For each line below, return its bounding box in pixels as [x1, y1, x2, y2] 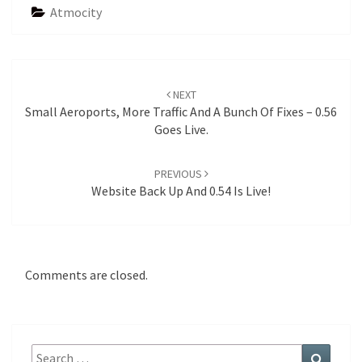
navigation [11, 76, 93, 99]
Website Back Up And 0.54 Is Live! [91, 182, 271, 199]
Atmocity [50, 3, 102, 20]
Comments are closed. [25, 266, 148, 283]
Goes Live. [154, 120, 208, 137]
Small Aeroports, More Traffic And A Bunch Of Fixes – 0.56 [25, 103, 337, 120]
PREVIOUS [154, 166, 204, 181]
